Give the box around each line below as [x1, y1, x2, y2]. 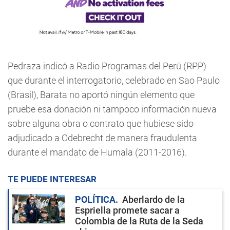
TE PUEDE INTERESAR [8, 174, 97, 184]
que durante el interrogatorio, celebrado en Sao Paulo [8, 74, 220, 86]
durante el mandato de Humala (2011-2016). [8, 146, 187, 158]
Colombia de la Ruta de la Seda [75, 215, 203, 226]
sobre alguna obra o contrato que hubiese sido [8, 118, 194, 129]
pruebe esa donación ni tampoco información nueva [8, 103, 217, 114]
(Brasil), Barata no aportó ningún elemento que [8, 89, 195, 100]
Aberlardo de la [122, 194, 185, 205]
